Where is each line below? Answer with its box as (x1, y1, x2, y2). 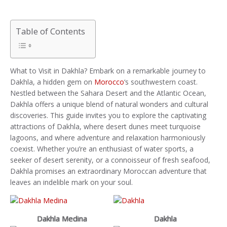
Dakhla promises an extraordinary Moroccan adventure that (10, 166, 207, 176)
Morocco (94, 77, 124, 87)
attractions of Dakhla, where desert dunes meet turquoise (10, 122, 201, 132)
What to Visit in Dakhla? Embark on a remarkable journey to (10, 66, 206, 76)
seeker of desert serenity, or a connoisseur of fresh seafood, (10, 155, 210, 165)
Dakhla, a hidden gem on (10, 77, 94, 87)
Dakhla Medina (36, 213, 87, 224)
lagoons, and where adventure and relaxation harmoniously (10, 133, 205, 143)
